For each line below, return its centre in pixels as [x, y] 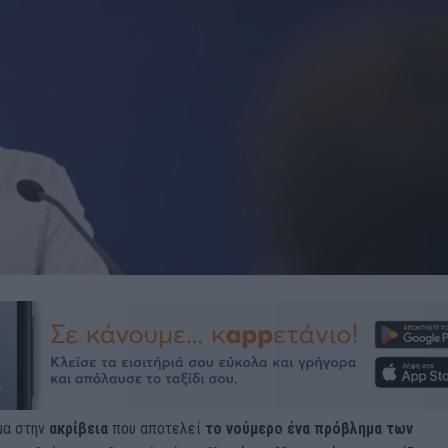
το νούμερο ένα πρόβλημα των [308, 428]
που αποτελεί [158, 428]
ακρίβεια [80, 428]
